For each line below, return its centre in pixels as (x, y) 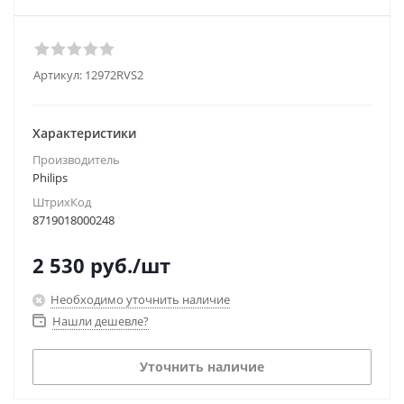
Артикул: (58, 75)
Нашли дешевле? (101, 321)
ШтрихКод (62, 202)
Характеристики (84, 133)
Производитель (76, 160)
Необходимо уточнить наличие (140, 299)
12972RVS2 (114, 75)
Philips (50, 178)
